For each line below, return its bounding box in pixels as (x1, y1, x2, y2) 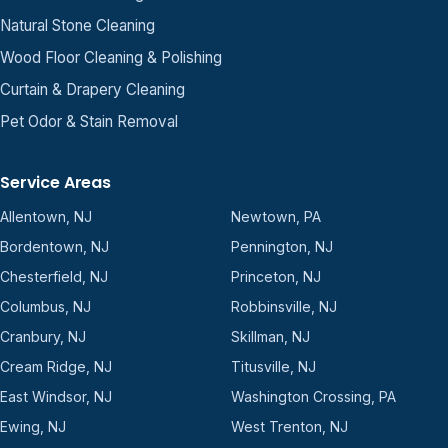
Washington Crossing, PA (230, 387, 396, 405)
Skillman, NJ (230, 327, 310, 345)
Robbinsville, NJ (230, 297, 337, 315)
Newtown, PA (230, 207, 321, 225)
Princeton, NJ (230, 267, 321, 285)
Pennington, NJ (230, 237, 333, 255)
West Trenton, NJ (230, 417, 348, 435)
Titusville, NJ (230, 357, 316, 375)
